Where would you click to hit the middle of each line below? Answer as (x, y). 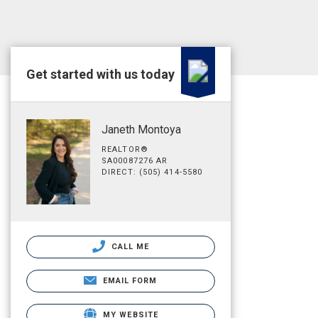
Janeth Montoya (141, 130)
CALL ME (129, 246)
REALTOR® (125, 149)
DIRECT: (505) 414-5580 (152, 172)
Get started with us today (100, 74)
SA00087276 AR (135, 161)
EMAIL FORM (130, 280)
